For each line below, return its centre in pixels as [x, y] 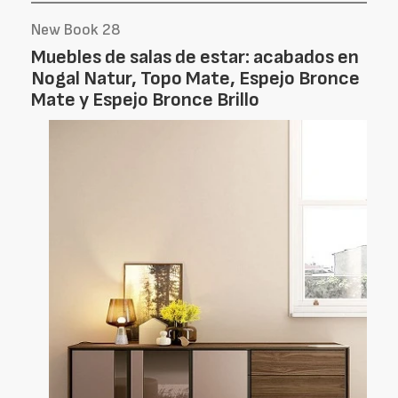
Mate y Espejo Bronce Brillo [145, 100]
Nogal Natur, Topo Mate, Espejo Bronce [195, 79]
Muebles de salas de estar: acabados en [195, 57]
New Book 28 [76, 30]
